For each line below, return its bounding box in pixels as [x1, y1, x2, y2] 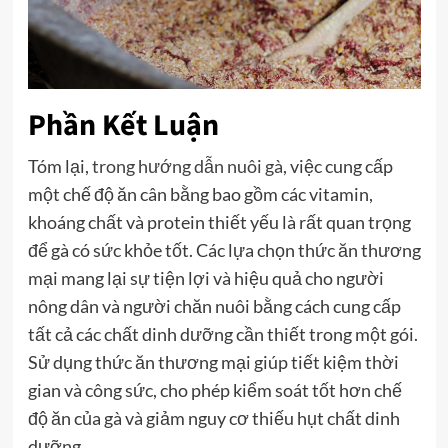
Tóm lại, [27, 154, 92, 177]
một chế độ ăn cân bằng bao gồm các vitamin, [27, 182, 373, 205]
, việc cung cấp [282, 154, 393, 177]
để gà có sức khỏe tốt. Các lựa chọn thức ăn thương [27, 238, 421, 261]
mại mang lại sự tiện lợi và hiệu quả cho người [27, 266, 384, 289]
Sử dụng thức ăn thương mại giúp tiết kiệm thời [27, 350, 399, 373]
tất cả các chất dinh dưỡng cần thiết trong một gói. [27, 322, 418, 345]
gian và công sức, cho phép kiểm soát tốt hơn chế [27, 378, 402, 401]
